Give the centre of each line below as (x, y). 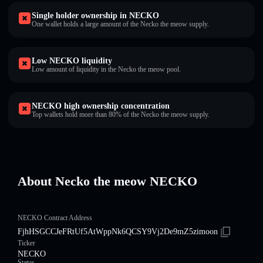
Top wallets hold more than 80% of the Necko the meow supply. (121, 114)
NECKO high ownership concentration (101, 106)
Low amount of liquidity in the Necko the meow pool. (106, 69)
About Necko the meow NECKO (107, 181)
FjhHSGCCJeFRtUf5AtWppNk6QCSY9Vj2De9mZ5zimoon (118, 232)
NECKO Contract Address (55, 218)
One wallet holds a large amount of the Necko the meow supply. (120, 24)
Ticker (26, 243)
